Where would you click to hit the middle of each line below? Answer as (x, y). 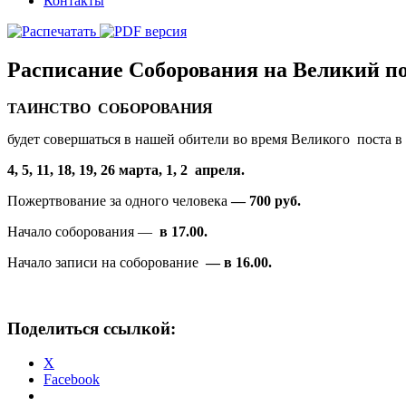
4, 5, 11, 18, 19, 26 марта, (87, 169)
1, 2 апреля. (205, 169)
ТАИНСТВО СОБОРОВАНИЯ (110, 108)
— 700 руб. (264, 200)
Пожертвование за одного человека (117, 200)
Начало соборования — (80, 231)
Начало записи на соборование (103, 262)
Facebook (72, 380)
